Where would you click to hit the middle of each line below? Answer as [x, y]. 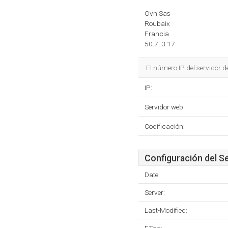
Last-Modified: [166, 210]
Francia [157, 34]
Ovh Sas [158, 13]
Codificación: [165, 126]
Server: [155, 192]
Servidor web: [165, 107]
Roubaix [157, 23]
